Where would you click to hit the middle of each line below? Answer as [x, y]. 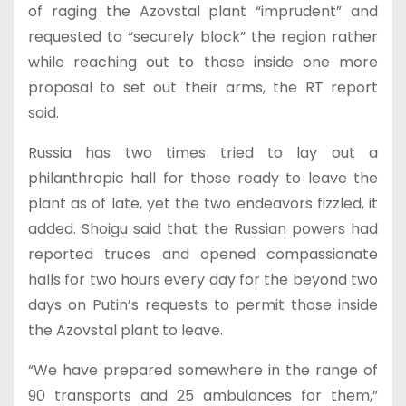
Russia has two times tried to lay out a [203, 153]
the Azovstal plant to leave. [126, 330]
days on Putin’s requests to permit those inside [203, 305]
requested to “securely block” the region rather [203, 37]
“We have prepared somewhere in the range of [203, 370]
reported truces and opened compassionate [203, 254]
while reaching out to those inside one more [203, 62]
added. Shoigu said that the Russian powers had [203, 229]
